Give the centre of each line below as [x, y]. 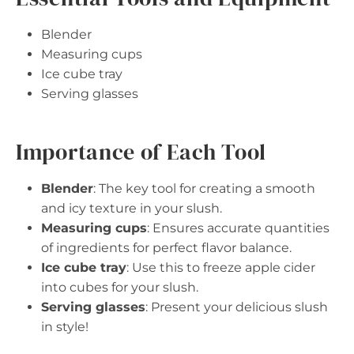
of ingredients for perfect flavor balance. [166, 248]
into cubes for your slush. [120, 287]
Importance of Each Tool [141, 152]
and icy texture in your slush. [132, 208]
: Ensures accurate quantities [238, 228]
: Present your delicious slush [237, 307]
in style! [65, 327]
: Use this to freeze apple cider [221, 267]
